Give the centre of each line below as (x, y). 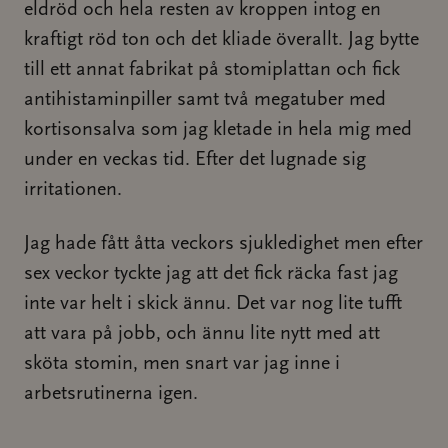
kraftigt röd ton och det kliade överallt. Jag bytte (221, 40)
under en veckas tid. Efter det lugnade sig (195, 160)
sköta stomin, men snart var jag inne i (182, 364)
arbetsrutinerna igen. (111, 394)
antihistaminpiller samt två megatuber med (205, 100)
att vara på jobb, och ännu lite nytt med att (202, 334)
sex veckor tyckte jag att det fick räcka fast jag (211, 274)
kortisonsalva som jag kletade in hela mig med (218, 130)
